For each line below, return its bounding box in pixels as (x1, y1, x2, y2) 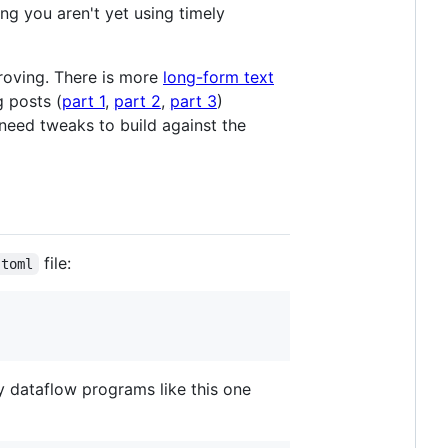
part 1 (61, 90, 105, 111)
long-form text (163, 66, 274, 87)
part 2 (113, 90, 161, 111)
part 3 (169, 90, 217, 111)
